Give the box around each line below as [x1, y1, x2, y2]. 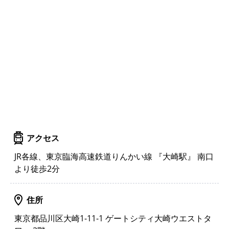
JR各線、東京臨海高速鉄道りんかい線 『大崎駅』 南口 [14, 150, 214, 162]
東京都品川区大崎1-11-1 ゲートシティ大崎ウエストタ [14, 212, 212, 224]
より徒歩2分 [14, 163, 60, 174]
